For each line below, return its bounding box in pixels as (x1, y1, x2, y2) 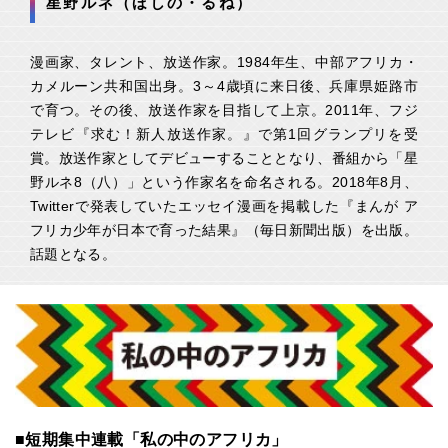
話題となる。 (30, 246, 117, 262)
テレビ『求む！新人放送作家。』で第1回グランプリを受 (30, 126, 418, 142)
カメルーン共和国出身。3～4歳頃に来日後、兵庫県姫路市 (30, 78, 418, 94)
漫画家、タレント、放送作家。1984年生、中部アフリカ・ (30, 54, 418, 70)
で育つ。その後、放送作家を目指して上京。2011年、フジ (30, 102, 418, 118)
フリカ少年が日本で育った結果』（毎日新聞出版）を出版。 (30, 222, 418, 238)
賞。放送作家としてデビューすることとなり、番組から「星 (30, 150, 418, 166)
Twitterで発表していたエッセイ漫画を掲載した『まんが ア (30, 198, 418, 214)
